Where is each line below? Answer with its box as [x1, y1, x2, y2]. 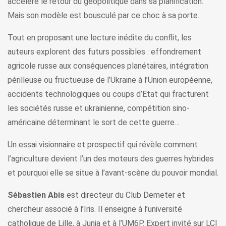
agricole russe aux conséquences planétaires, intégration [8, 61, 208, 71]
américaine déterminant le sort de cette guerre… [8, 118, 180, 128]
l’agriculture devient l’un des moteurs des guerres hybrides [8, 154, 214, 164]
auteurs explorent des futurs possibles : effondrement [8, 47, 201, 57]
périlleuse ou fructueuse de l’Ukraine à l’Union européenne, [8, 75, 212, 85]
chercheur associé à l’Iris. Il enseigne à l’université [8, 204, 182, 214]
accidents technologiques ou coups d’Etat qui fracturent [8, 89, 209, 99]
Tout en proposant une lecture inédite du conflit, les [8, 33, 192, 43]
